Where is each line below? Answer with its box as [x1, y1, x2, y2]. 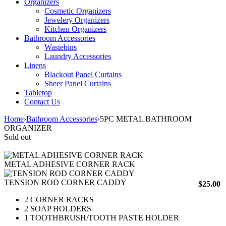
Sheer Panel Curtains [44, 79, 111, 88]
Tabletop [24, 88, 52, 97]
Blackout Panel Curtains [44, 70, 122, 79]
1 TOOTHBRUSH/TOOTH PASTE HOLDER [24, 213, 179, 222]
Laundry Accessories [44, 52, 111, 61]
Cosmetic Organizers [44, 7, 111, 15]
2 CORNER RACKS [24, 195, 94, 204]
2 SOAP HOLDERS [24, 204, 91, 213]
